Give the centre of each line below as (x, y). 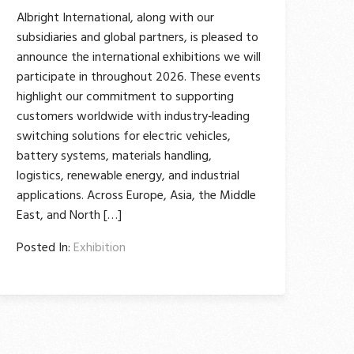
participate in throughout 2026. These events (139, 78)
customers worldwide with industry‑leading (133, 117)
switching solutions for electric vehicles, (124, 137)
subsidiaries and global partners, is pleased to (137, 38)
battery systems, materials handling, (114, 157)
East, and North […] (69, 216)
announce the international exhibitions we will (139, 58)
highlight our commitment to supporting (125, 98)
